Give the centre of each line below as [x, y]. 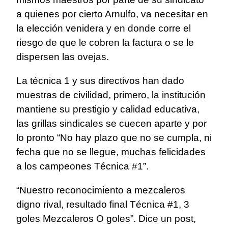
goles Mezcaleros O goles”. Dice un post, [106, 219]
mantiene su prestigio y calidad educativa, [108, 109]
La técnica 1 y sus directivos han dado [100, 81]
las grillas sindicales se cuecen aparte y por [111, 124]
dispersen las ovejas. [63, 57]
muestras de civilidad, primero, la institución [111, 95]
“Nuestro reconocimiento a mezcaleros [101, 190]
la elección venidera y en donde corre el [104, 28]
